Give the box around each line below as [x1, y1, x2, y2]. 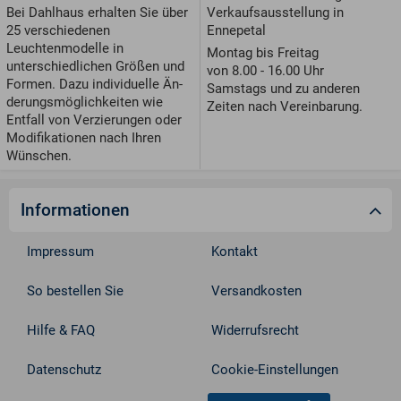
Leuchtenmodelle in [6, 40, 124, 57]
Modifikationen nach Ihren [6, 130, 161, 147]
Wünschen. [6, 148, 72, 165]
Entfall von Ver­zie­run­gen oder [6, 112, 182, 129]
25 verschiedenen [6, 22, 110, 39]
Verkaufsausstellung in [207, 4, 344, 21]
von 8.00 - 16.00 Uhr [207, 62, 324, 79]
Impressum [27, 243, 95, 260]
